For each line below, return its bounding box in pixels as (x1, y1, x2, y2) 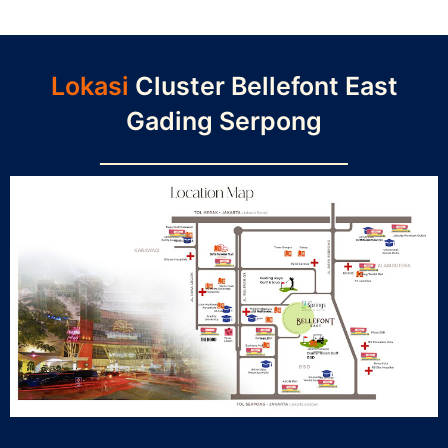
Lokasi (50, 70, 135, 101)
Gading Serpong (126, 105, 322, 136)
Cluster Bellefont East (134, 70, 398, 101)
